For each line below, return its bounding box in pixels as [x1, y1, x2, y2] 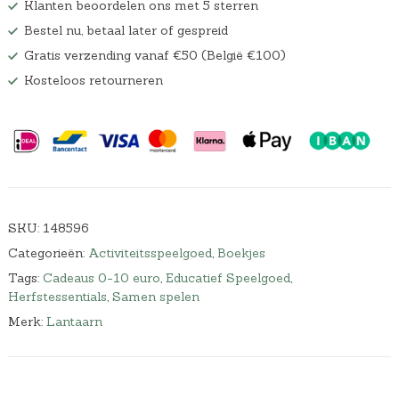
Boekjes [216, 244, 265, 261]
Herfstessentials [7, 288, 107, 305]
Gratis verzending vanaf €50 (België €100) [23, 47, 286, 64]
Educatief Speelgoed [165, 269, 290, 286]
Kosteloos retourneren [23, 72, 163, 89]
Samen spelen [111, 288, 199, 305]
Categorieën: [7, 244, 88, 261]
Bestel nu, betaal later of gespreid [23, 22, 228, 39]
